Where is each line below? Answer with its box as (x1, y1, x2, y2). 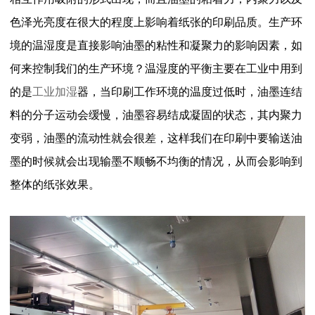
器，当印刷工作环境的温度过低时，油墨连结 (77, 85, 302, 98)
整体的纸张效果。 (10, 178, 100, 191)
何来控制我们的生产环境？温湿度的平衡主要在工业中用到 (10, 62, 302, 75)
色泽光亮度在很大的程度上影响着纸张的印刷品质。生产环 (10, 15, 302, 28)
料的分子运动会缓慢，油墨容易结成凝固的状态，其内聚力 (10, 108, 302, 121)
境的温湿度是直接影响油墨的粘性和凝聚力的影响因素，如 (10, 39, 302, 51)
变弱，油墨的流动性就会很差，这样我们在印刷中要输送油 (10, 131, 302, 144)
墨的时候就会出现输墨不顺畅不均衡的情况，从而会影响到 (10, 155, 302, 167)
